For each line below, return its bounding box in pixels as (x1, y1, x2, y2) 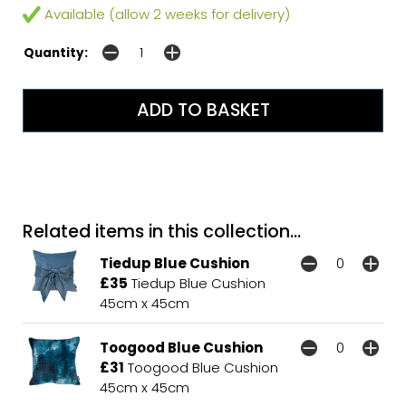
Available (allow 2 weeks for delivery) (41, 4, 290, 24)
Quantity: (24, 43, 88, 62)
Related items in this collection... (23, 218, 301, 244)
